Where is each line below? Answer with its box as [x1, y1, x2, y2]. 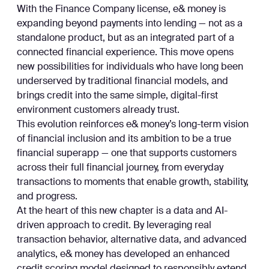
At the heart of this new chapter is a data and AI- [17, 207, 228, 216]
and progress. [17, 192, 77, 202]
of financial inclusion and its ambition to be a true [17, 134, 231, 144]
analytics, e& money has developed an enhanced [17, 250, 230, 259]
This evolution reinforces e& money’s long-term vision [17, 120, 249, 130]
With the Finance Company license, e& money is [17, 5, 226, 14]
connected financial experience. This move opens [17, 48, 234, 58]
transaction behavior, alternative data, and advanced [17, 235, 247, 245]
